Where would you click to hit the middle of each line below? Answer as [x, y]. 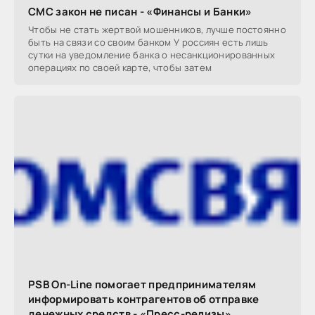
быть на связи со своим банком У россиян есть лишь [148, 42]
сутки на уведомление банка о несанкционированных [152, 54]
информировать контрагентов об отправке [144, 300]
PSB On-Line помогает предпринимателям [142, 285]
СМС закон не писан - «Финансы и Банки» [140, 11]
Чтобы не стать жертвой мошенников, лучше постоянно [157, 29]
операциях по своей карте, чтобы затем [120, 67]
